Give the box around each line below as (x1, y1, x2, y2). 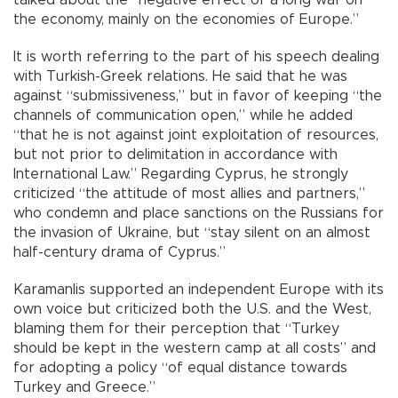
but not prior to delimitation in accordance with (13, 147, 338, 163)
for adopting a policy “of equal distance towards (13, 361, 347, 376)
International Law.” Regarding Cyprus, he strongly (13, 167, 348, 182)
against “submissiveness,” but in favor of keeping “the (13, 89, 382, 104)
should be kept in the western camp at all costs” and (13, 341, 376, 356)
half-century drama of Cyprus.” (13, 245, 226, 260)
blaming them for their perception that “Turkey (13, 322, 339, 337)
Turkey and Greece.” (13, 380, 155, 395)
